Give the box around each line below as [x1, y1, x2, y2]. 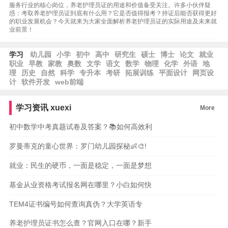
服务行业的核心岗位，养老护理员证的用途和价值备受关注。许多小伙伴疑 [9, 2, 211, 9]
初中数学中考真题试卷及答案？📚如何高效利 [9, 123, 152, 131]
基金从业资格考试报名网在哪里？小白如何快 [9, 181, 152, 189]
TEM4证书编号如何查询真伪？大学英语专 [9, 200, 142, 208]
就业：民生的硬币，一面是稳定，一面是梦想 [9, 161, 152, 169]
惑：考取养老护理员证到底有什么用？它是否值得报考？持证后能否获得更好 [9, 10, 217, 17]
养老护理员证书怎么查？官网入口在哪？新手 [9, 219, 152, 227]
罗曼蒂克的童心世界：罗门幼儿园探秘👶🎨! [9, 142, 147, 150]
